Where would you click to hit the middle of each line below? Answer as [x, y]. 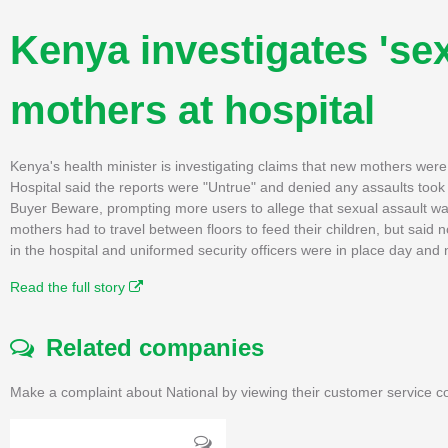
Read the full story [69, 286]
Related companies [149, 347]
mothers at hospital [192, 109]
